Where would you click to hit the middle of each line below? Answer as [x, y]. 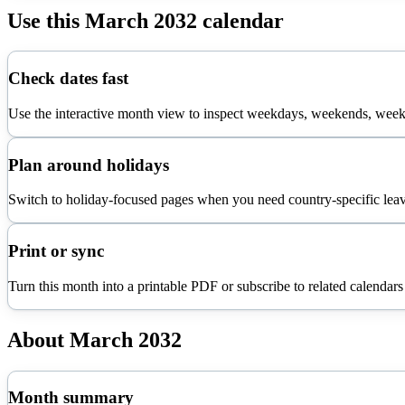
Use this [46, 20]
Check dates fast [68, 79]
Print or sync [56, 251]
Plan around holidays [89, 165]
